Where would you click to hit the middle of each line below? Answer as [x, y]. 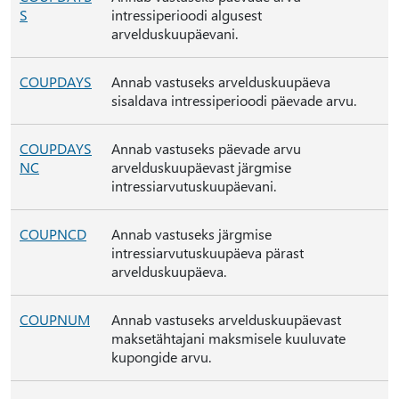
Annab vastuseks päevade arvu [206, 148]
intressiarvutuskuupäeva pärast [208, 252]
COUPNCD [53, 234]
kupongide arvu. [161, 357]
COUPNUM [55, 319]
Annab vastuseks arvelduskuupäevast [226, 319]
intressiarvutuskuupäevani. [194, 186]
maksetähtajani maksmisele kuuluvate [228, 338]
